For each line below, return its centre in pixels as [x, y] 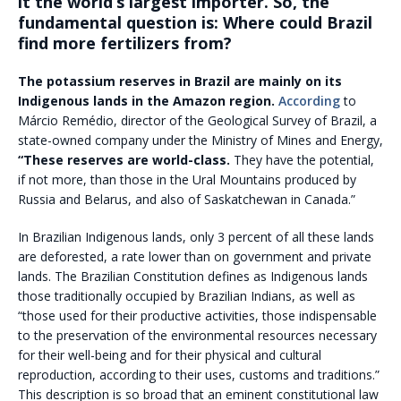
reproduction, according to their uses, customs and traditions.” [199, 374]
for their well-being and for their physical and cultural [170, 354]
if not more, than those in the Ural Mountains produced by [187, 179]
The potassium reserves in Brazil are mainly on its [180, 81]
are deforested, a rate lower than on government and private [195, 256]
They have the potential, [302, 159]
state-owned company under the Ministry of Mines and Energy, [200, 140]
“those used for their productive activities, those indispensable [197, 315]
